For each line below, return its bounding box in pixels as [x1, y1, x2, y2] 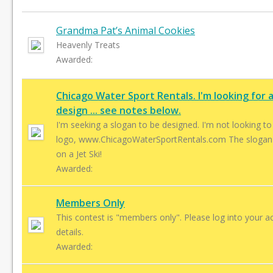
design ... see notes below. [56, 104, 181, 117]
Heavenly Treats [56, 39, 120, 51]
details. [56, 226, 83, 238]
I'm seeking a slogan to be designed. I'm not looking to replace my [56, 119, 202, 130]
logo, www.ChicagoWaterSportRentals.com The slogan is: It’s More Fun [56, 133, 229, 145]
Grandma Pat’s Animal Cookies [56, 24, 195, 37]
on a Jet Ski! [56, 148, 102, 160]
